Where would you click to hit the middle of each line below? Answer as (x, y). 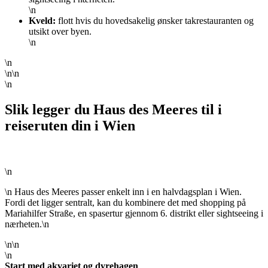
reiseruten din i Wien (70, 125)
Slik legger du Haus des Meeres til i (113, 109)
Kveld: (42, 20)
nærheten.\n (27, 224)
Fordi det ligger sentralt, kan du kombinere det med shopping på (125, 202)
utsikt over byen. (60, 31)
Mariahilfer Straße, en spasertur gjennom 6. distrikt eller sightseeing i (134, 213)
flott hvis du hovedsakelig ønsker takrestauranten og (155, 20)
